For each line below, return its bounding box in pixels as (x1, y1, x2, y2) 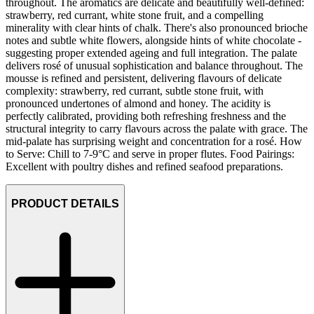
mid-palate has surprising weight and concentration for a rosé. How (6, 135, 302, 148)
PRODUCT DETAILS (11, 197, 119, 210)
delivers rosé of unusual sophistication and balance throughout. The (6, 60, 303, 72)
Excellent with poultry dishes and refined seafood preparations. (6, 161, 283, 173)
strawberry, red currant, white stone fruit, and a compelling (6, 9, 264, 22)
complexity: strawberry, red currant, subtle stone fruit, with (6, 85, 264, 97)
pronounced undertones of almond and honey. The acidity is (6, 97, 271, 110)
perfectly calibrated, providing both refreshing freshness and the (6, 110, 286, 123)
